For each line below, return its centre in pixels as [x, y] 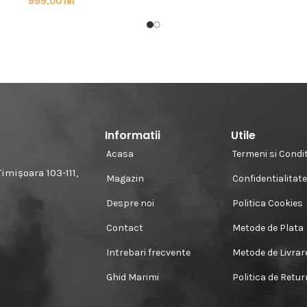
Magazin [125, 179]
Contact [125, 228]
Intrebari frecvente [149, 253]
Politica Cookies [268, 204]
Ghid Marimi [133, 278]
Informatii [133, 136]
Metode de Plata [268, 228]
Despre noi [131, 204]
